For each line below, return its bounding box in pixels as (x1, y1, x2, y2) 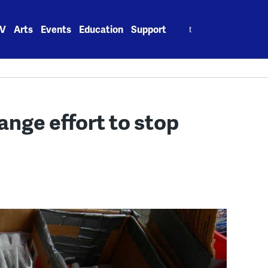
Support (131, 22, 167, 36)
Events (41, 22, 72, 36)
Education (79, 22, 124, 36)
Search (175, 16, 206, 29)
